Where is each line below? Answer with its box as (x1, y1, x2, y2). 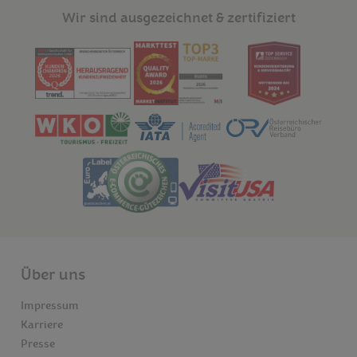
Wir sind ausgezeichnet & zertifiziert (61, 9, 296, 27)
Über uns (21, 265, 85, 285)
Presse (21, 337, 55, 352)
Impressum (21, 299, 79, 314)
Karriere (21, 318, 63, 333)
